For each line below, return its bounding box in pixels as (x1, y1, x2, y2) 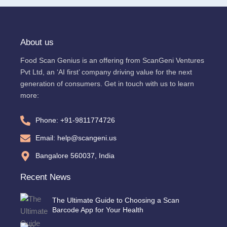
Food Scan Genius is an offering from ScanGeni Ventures (20, 56, 204, 64)
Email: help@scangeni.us (35, 134, 117, 142)
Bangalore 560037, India (35, 152, 115, 160)
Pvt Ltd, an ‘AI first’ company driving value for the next (20, 67, 192, 76)
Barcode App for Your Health (52, 206, 143, 214)
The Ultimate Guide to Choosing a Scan (52, 196, 179, 205)
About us (20, 37, 54, 47)
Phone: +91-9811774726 (35, 116, 115, 125)
